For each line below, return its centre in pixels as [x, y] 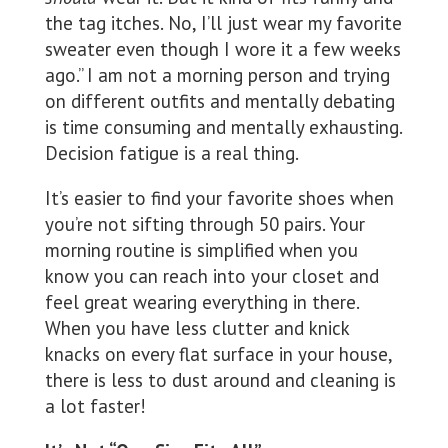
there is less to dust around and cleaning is [220, 380]
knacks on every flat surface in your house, [218, 354]
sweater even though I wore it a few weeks [222, 49]
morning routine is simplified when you [201, 250]
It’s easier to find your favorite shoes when [219, 198]
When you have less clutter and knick [196, 328]
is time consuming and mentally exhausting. [223, 127]
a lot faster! [95, 406]
